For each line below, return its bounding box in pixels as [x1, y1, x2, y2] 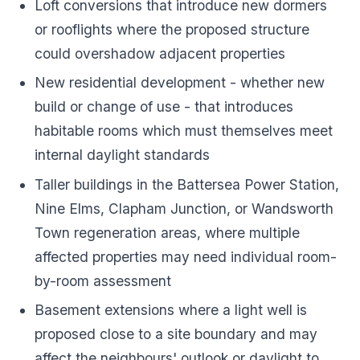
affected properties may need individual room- [35, 247, 337, 265]
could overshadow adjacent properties [35, 45, 286, 63]
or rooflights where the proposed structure [35, 21, 310, 39]
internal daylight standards [35, 146, 211, 164]
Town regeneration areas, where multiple [35, 223, 301, 241]
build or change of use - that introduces [35, 98, 294, 116]
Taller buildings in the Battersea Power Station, [35, 175, 340, 193]
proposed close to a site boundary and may [35, 325, 318, 343]
